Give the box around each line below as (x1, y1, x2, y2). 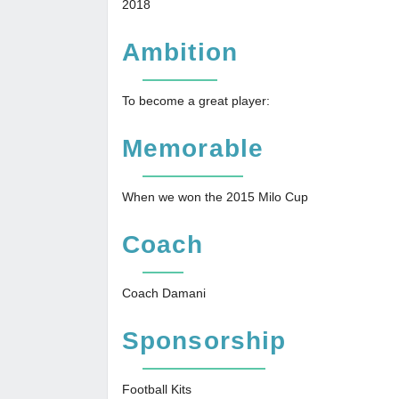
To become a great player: (122, 94, 270, 108)
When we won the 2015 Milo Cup (122, 190, 308, 204)
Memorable (122, 134, 264, 162)
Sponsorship (122, 327, 287, 354)
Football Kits (122, 382, 191, 396)
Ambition (122, 38, 238, 66)
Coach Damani (122, 286, 206, 300)
